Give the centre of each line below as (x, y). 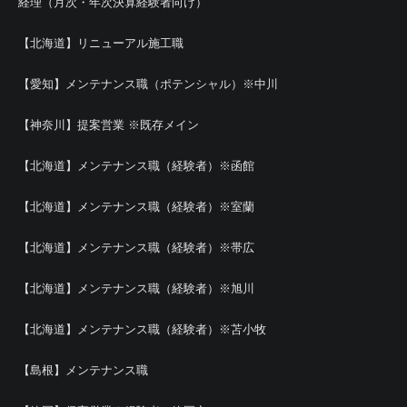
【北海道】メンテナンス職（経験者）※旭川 (136, 288)
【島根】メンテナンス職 (83, 370)
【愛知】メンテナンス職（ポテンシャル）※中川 (148, 84)
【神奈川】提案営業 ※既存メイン (109, 125)
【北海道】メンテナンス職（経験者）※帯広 (136, 248)
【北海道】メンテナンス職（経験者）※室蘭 (136, 207)
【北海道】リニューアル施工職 (101, 43)
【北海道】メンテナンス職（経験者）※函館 (136, 166)
